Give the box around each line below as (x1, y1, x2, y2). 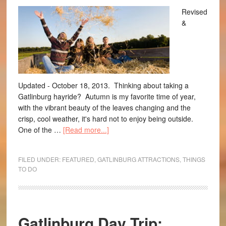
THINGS (182, 155, 205, 163)
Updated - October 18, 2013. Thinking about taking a (18, 80, 189, 90)
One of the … (18, 125, 63, 135)
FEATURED (62, 155, 94, 163)
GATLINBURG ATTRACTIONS (97, 155, 180, 163)
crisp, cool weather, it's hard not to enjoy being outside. (18, 114, 193, 124)
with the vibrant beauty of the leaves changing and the (18, 102, 191, 112)
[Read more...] (63, 125, 109, 135)
